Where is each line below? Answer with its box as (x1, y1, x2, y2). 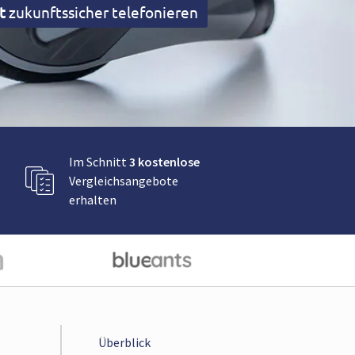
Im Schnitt (69, 154, 129, 170)
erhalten (69, 192, 116, 208)
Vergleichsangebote (69, 173, 178, 189)
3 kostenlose (129, 154, 200, 170)
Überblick (98, 334, 151, 351)
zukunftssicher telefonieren (6, 2, 198, 21)
